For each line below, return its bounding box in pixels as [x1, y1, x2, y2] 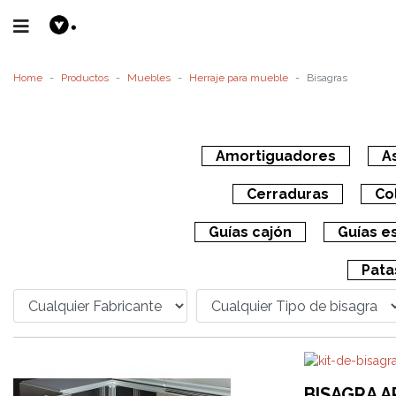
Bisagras [307, 72, 347, 84]
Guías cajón [209, 224, 292, 240]
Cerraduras [247, 186, 329, 202]
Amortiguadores [215, 148, 336, 164]
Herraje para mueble [189, 72, 288, 84]
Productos [61, 72, 109, 84]
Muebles [127, 72, 171, 84]
